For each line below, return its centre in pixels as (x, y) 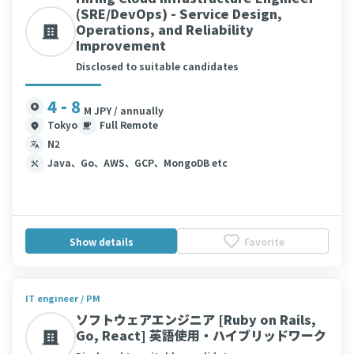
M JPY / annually (124, 110)
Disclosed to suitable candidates (157, 66)
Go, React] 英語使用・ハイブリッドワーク (201, 335)
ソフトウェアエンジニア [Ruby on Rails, (196, 319)
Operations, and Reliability (165, 29)
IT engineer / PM (63, 298)
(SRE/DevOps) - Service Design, (179, 13)
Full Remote (129, 124)
